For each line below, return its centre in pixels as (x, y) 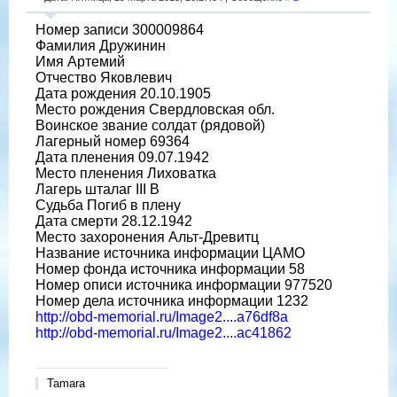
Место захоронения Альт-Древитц (147, 237)
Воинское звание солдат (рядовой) (150, 125)
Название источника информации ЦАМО (170, 253)
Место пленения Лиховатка (126, 173)
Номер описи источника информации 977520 (184, 284)
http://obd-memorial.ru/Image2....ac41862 (163, 332)
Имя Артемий (80, 61)
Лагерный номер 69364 (113, 141)
